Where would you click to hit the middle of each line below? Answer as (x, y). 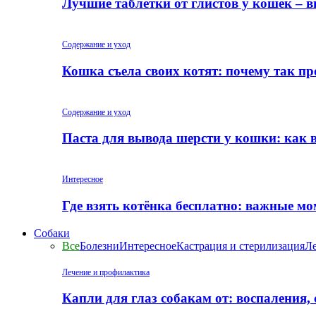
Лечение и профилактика (106, 272)
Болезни (99, 245)
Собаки (52, 233)
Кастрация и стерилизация (241, 245)
